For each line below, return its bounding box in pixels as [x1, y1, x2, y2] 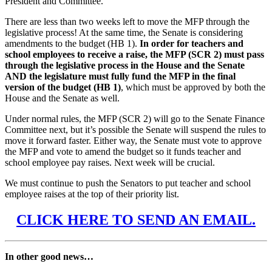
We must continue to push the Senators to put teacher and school [5, 177, 251, 188]
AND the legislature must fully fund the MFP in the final [5, 70, 236, 81]
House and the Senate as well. [5, 92, 120, 103]
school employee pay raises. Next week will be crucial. [5, 157, 215, 168]
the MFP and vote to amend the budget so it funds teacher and [5, 146, 241, 157]
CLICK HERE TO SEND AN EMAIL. [16, 211, 256, 228]
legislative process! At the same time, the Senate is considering [5, 27, 243, 38]
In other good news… [5, 251, 93, 262]
